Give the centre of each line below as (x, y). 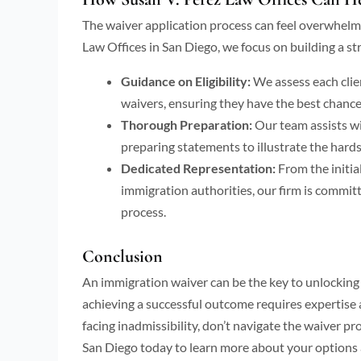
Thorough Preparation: (187, 124)
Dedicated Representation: (198, 168)
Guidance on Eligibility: (186, 81)
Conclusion (122, 256)
